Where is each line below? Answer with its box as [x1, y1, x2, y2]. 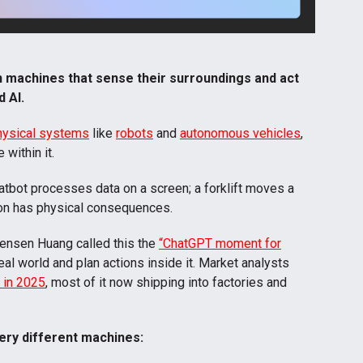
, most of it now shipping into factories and [45, 274, 287, 290]
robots [116, 125, 153, 141]
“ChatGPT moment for [159, 235, 281, 251]
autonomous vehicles [180, 125, 301, 141]
